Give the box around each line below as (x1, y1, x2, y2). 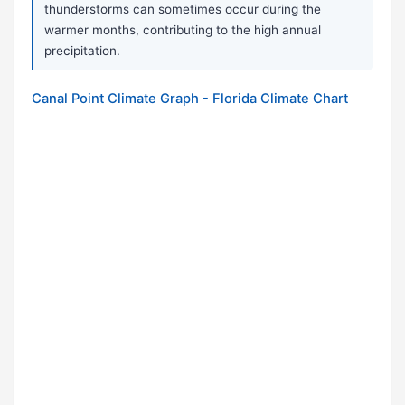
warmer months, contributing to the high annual (44, 23, 321, 38)
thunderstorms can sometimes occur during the (44, 2, 321, 17)
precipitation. (44, 43, 120, 59)
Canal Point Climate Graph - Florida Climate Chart (32, 90, 348, 108)
